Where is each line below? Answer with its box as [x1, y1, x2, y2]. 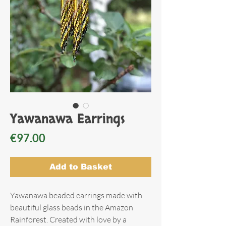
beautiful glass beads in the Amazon [10, 202, 133, 212]
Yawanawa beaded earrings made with [10, 190, 142, 200]
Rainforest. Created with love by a [10, 214, 127, 224]
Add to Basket [49, 162, 112, 171]
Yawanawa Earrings [10, 109, 125, 128]
